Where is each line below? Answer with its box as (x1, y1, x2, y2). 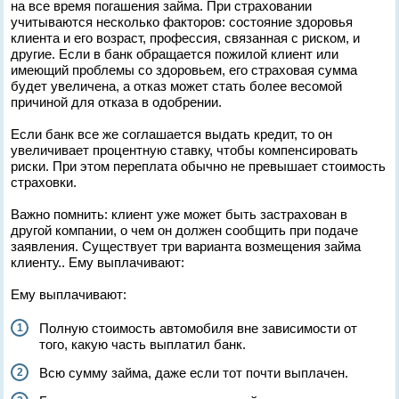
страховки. (11, 175, 77, 190)
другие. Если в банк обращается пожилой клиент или (11, 46, 339, 61)
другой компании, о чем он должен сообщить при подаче (11, 223, 359, 238)
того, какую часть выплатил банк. (39, 337, 247, 352)
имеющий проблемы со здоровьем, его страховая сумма (11, 62, 358, 77)
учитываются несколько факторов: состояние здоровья (11, 14, 354, 29)
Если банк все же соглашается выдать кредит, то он (11, 126, 333, 142)
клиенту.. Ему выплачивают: (11, 255, 185, 270)
